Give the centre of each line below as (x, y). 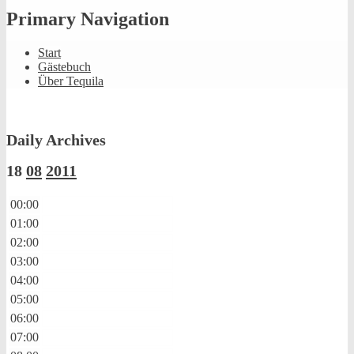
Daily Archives (56, 139)
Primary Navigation (88, 19)
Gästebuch (64, 67)
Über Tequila (71, 81)
